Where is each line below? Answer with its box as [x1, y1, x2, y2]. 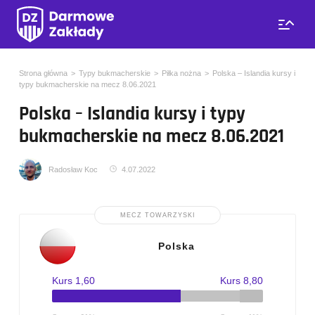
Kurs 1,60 [52, 276, 96, 287]
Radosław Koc [49, 165, 98, 174]
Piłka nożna [162, 69, 201, 77]
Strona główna [19, 69, 67, 77]
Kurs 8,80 [219, 276, 263, 287]
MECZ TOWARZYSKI [120, 212, 195, 219]
